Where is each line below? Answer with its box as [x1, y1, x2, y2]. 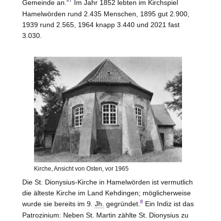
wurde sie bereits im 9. [22, 199, 95, 208]
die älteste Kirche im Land [22, 188, 105, 197]
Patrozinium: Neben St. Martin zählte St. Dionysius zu [22, 211, 188, 219]
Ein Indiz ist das [143, 199, 194, 208]
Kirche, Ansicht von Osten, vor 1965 [34, 165, 129, 172]
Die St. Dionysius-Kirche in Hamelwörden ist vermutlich [22, 178, 193, 186]
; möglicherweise [138, 188, 191, 197]
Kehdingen [105, 188, 139, 197]
